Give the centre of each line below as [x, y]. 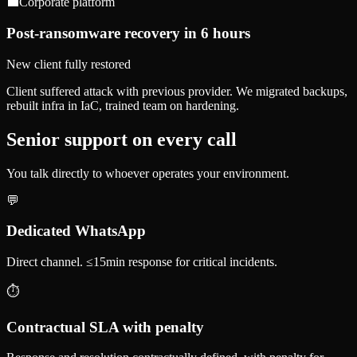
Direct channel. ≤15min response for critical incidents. [142, 261]
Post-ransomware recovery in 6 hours [128, 33]
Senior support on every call [122, 139]
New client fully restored [69, 64]
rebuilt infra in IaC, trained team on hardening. [123, 105]
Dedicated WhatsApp [76, 231]
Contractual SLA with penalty [105, 327]
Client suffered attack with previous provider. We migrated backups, [177, 91]
